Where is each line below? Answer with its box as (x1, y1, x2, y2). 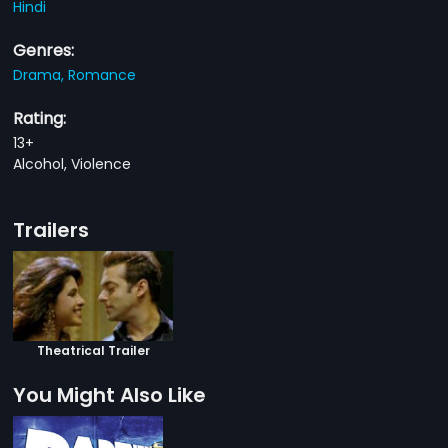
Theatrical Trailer (36, 341, 150, 359)
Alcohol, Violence (13, 153, 132, 174)
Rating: (13, 106, 67, 130)
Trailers (13, 215, 90, 244)
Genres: (13, 38, 75, 62)
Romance (68, 64, 137, 85)
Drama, (13, 64, 69, 85)
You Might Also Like (13, 380, 207, 409)
